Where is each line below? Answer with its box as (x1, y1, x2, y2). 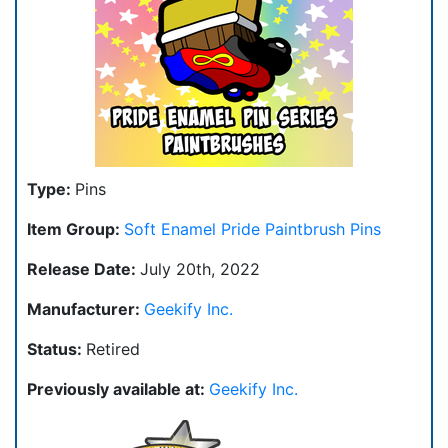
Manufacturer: (27, 299, 144, 320)
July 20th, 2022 (140, 259, 260, 280)
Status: (27, 339, 86, 360)
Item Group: (27, 219, 124, 240)
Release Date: (27, 259, 140, 280)
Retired (86, 339, 140, 360)
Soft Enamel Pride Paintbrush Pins (124, 219, 381, 240)
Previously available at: (27, 379, 209, 400)
